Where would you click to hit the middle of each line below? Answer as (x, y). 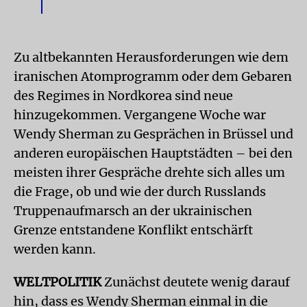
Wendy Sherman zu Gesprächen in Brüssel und (153, 134)
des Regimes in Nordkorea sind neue (123, 95)
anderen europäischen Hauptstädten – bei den (153, 153)
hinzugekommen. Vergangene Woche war (140, 114)
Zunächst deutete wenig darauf (196, 282)
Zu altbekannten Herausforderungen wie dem (151, 57)
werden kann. (55, 249)
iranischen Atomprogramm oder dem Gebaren (153, 76)
